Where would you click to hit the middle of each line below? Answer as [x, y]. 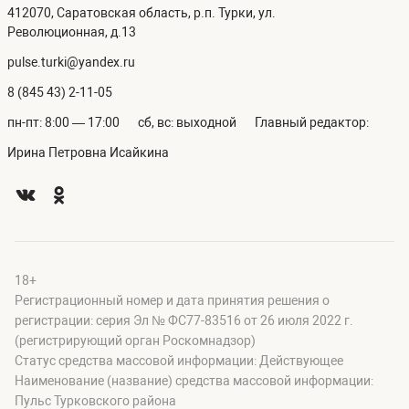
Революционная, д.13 [72, 32]
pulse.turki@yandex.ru [71, 63]
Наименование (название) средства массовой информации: [194, 381]
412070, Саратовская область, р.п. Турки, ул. [142, 13]
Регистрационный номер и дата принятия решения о [172, 301]
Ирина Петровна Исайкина [88, 153]
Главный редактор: [312, 123]
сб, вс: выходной [187, 123]
